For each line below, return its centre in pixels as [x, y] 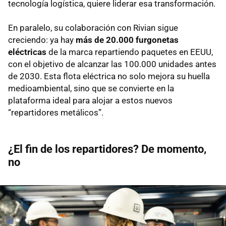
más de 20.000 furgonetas [127, 40]
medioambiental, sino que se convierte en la [91, 88]
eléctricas [27, 52]
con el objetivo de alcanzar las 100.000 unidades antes [112, 64]
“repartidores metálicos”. [56, 112]
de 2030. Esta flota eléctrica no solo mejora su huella [109, 76]
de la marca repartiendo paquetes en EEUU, [130, 52]
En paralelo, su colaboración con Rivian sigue [93, 27]
